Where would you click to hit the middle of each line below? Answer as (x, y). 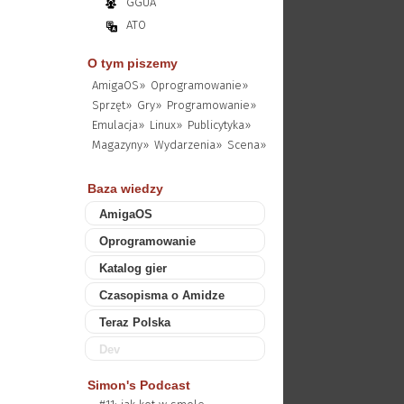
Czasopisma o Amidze (161, 295)
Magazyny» (120, 145)
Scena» (246, 145)
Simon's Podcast (138, 385)
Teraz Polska (134, 322)
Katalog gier (133, 268)
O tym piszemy (132, 63)
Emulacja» (118, 125)
